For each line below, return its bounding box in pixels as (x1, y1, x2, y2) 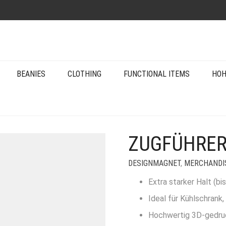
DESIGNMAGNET (128, 158, 181, 168)
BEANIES (17, 69, 45, 79)
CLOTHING (68, 69, 101, 79)
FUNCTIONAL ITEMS (124, 69, 190, 79)
